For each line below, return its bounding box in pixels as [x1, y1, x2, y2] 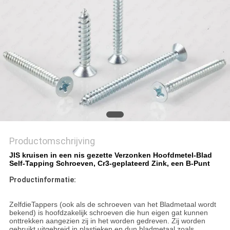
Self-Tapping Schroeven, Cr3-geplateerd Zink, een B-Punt [9, 159, 210, 168]
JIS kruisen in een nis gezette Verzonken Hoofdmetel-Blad [9, 151, 212, 160]
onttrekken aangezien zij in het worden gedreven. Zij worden [9, 217, 205, 225]
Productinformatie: [9, 176, 76, 184]
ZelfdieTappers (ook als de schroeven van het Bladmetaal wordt [9, 200, 216, 209]
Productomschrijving [9, 136, 95, 147]
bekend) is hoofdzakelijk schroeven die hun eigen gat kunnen [9, 208, 208, 217]
